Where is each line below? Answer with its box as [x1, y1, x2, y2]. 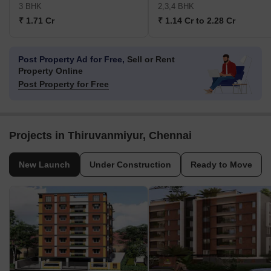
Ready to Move [191, 160, 252, 170]
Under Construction [90, 160, 171, 170]
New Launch [19, 160, 70, 170]
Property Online [18, 66, 83, 76]
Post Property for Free [18, 79, 109, 90]
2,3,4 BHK [158, 2, 194, 11]
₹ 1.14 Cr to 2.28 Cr [158, 16, 235, 26]
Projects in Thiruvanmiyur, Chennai [9, 129, 192, 142]
